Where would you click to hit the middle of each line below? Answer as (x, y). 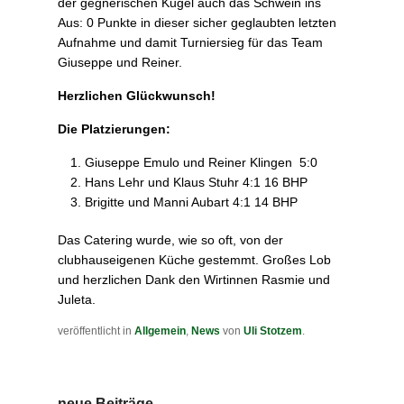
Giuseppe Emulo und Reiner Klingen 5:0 (201, 163)
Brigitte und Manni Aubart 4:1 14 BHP (191, 202)
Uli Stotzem (273, 331)
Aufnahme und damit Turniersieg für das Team (190, 43)
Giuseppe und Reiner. (120, 63)
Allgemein (160, 331)
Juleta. (77, 300)
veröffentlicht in (96, 331)
